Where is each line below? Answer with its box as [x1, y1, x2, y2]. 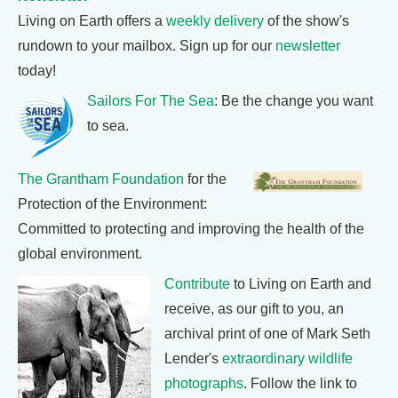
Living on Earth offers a [18, 13, 166, 28]
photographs [164, 376, 243, 391]
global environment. [18, 246, 142, 261]
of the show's [264, 13, 349, 28]
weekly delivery [166, 13, 264, 28]
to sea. [86, 118, 129, 133]
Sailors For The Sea [86, 93, 214, 108]
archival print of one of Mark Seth [164, 326, 370, 341]
